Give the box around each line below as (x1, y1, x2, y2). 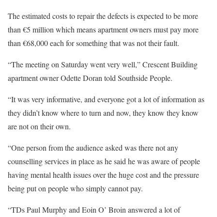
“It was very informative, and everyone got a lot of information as (8, 94, 204, 105)
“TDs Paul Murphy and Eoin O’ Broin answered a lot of (8, 204, 180, 215)
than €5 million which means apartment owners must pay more (8, 24, 199, 35)
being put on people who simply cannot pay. (8, 183, 143, 194)
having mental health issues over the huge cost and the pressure (8, 170, 199, 180)
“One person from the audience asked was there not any (8, 142, 178, 153)
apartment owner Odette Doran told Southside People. (8, 73, 172, 83)
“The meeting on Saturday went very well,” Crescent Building (8, 59, 198, 70)
